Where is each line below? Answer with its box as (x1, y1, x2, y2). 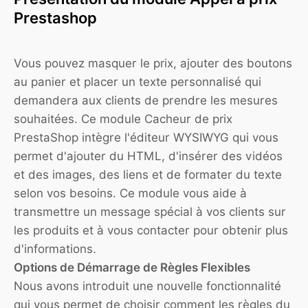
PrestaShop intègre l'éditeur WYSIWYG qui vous (14, 131, 278, 145)
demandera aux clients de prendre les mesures (14, 93, 278, 108)
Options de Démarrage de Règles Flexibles (14, 261, 250, 275)
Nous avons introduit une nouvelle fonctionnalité (14, 279, 281, 294)
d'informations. (14, 242, 96, 256)
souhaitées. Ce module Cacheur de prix (14, 112, 232, 126)
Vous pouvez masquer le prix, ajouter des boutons (14, 56, 292, 71)
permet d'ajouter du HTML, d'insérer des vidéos (14, 149, 283, 164)
